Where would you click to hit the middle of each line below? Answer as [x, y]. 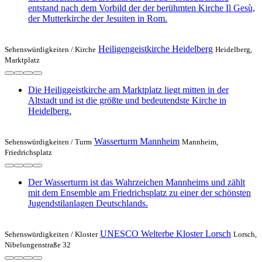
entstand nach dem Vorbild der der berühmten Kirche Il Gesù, [142, 8]
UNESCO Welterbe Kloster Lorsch [166, 234]
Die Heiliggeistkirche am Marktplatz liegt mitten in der [128, 90]
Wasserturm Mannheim [137, 142]
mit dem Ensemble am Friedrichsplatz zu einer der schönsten [139, 193]
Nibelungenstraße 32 [38, 245]
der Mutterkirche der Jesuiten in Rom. [98, 19]
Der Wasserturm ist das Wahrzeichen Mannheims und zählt [137, 182]
